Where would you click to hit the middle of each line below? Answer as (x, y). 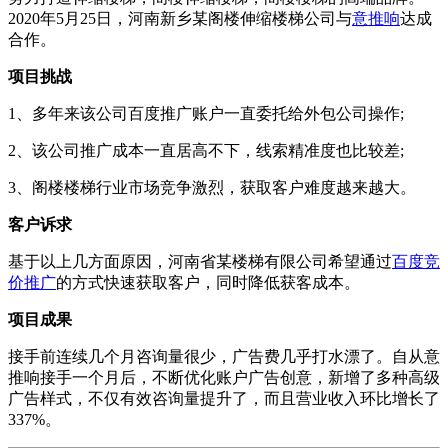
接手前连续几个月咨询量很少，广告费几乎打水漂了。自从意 (224, 357)
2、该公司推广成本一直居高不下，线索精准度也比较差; (206, 151)
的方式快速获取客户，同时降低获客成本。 (208, 283)
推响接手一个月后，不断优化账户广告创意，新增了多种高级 (224, 378)
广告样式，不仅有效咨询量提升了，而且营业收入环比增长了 (224, 399)
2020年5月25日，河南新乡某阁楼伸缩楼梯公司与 (180, 19)
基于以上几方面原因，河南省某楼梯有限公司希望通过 (200, 262)
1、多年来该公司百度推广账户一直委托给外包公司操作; (206, 114)
